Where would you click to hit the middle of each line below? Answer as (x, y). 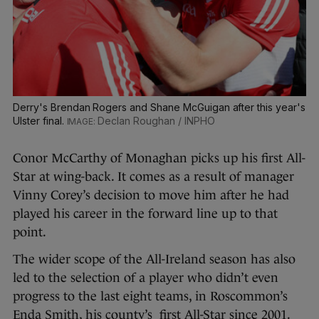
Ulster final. (40, 120)
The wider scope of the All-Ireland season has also (154, 259)
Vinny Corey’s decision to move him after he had (151, 195)
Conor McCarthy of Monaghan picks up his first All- (159, 158)
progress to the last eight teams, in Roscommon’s (150, 296)
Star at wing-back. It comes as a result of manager (153, 176)
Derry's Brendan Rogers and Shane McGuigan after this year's (159, 107)
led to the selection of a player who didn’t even (146, 277)
